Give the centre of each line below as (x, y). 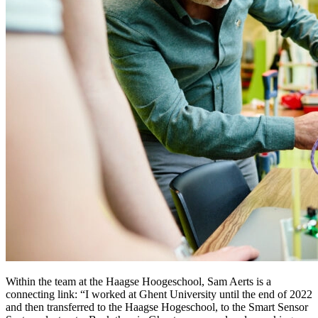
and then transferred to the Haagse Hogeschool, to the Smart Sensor (157, 307)
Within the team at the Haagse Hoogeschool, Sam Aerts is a (138, 281)
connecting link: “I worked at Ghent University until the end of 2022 (159, 294)
